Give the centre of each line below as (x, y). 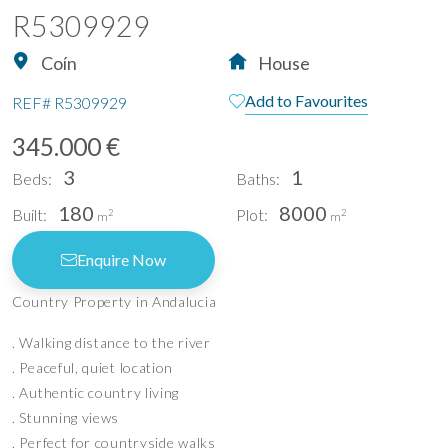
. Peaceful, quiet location (93, 367)
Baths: (258, 178)
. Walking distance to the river (111, 342)
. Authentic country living (96, 392)
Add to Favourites (306, 100)
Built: (29, 214)
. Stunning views (66, 417)
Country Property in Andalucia (114, 301)
